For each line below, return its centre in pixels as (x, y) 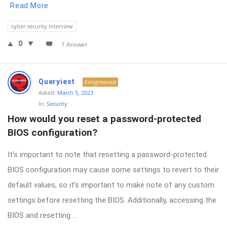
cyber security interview (42, 26)
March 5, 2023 (75, 92)
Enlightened (101, 82)
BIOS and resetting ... (42, 215)
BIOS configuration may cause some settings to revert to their (113, 170)
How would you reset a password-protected (104, 119)
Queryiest (57, 82)
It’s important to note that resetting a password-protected (107, 155)
